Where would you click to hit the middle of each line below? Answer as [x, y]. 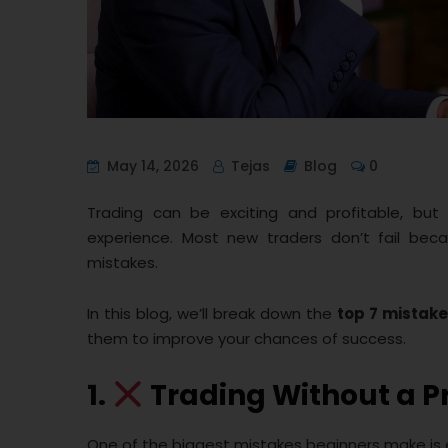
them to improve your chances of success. [246, 339]
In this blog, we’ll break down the [212, 314]
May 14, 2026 [151, 166]
